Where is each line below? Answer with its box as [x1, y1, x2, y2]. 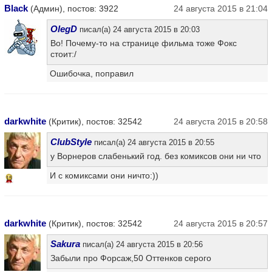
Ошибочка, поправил [50, 68, 134, 78]
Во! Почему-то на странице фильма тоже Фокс [50, 38, 237, 48]
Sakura [50, 238, 80, 249]
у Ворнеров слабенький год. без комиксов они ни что [50, 151, 261, 161]
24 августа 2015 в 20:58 [174, 116, 268, 126]
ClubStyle [50, 136, 92, 147]
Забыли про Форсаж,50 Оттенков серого [50, 253, 211, 263]
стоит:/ [50, 49, 76, 59]
